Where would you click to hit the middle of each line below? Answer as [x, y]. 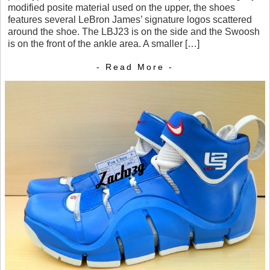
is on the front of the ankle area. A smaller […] [104, 43]
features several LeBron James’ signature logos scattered [130, 19]
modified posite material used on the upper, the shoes [121, 7]
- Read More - [135, 67]
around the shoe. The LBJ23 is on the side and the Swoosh [134, 31]
